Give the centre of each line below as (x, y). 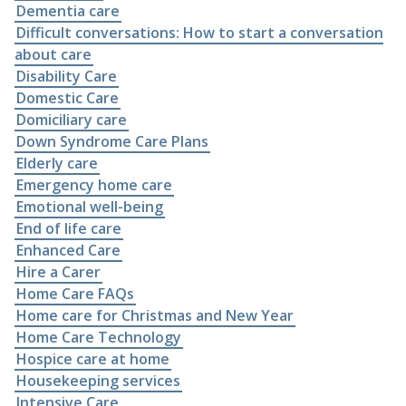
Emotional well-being (90, 206)
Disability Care (67, 76)
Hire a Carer (58, 271)
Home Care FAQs (75, 293)
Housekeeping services (98, 380)
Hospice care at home (93, 358)
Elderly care (57, 163)
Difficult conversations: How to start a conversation (200, 32)
